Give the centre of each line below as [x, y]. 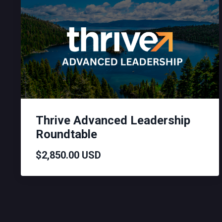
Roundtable [66, 134]
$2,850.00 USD [68, 155]
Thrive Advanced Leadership [113, 120]
